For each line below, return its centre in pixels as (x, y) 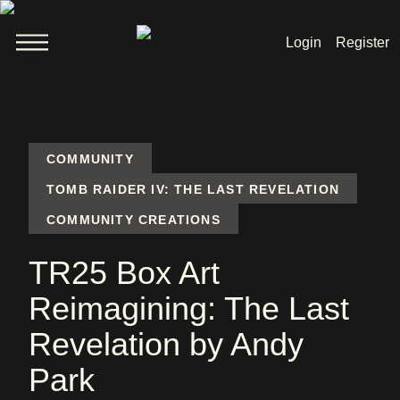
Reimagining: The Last (189, 308)
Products (200, 275)
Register (362, 42)
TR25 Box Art (124, 273)
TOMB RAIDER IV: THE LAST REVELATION (193, 189)
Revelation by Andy (166, 344)
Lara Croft (200, 239)
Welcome (200, 132)
